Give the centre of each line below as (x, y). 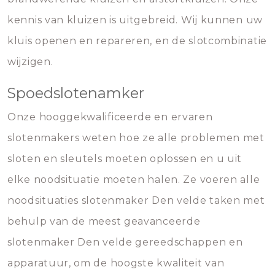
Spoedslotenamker (76, 93)
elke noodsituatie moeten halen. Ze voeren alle (134, 180)
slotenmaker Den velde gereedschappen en (125, 242)
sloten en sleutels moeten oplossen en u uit (125, 159)
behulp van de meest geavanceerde (104, 221)
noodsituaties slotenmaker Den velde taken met (136, 200)
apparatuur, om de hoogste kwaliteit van (116, 263)
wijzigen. (30, 62)
